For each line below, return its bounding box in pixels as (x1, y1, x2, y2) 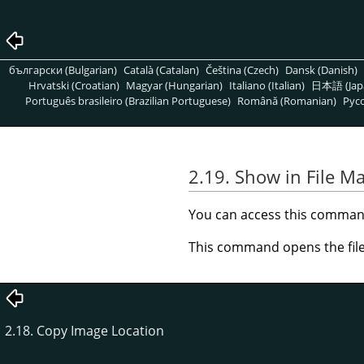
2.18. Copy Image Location (5, 321, 164, 340)
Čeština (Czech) (206, 62, 279, 77)
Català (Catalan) (123, 62, 200, 77)
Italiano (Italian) (229, 77, 305, 93)
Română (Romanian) (237, 93, 337, 108)
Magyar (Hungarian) (125, 77, 223, 93)
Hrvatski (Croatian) (28, 77, 119, 93)
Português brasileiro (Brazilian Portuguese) (24, 93, 231, 108)
